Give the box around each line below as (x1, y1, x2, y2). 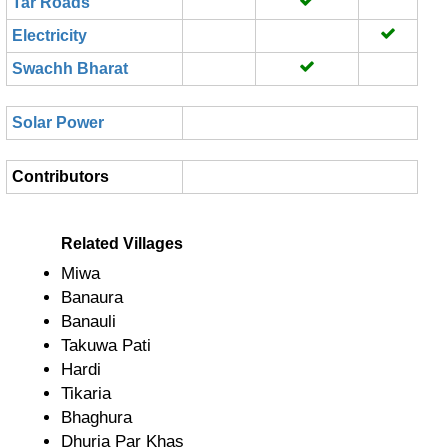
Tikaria (61, 384, 111, 403)
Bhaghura (61, 408, 132, 427)
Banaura (61, 288, 123, 307)
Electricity (12, 27, 87, 44)
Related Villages (61, 235, 183, 252)
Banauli (61, 312, 116, 331)
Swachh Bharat (12, 60, 128, 77)
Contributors (12, 168, 109, 185)
